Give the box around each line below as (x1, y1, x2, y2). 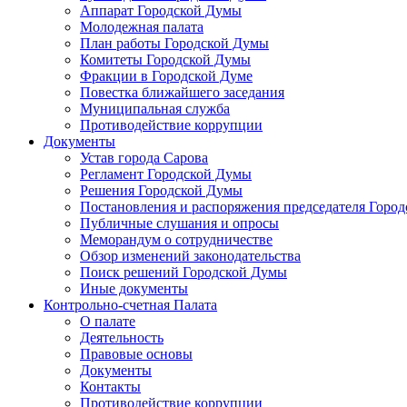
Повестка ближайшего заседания (80, 84, 284, 100)
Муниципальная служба (80, 101, 230, 116)
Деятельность (80, 330, 164, 345)
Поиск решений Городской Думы (80, 264, 287, 280)
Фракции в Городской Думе (80, 68, 253, 84)
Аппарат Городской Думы (80, 3, 242, 18)
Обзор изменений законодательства (80, 248, 301, 263)
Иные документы (80, 281, 188, 296)
